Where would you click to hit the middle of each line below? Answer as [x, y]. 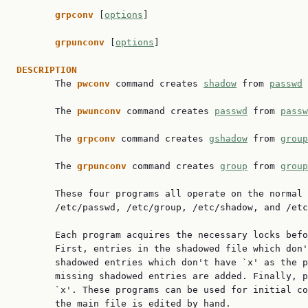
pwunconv [102, 111]
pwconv [96, 84]
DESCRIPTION [47, 70]
